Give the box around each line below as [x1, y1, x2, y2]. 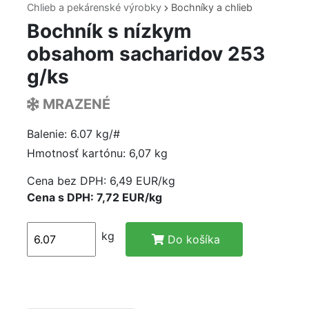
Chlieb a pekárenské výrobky [27, 1, 164, 14]
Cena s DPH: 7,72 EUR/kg [27, 190, 162, 205]
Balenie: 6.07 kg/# [27, 127, 120, 141]
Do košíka [167, 232, 220, 247]
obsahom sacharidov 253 [27, 42, 265, 66]
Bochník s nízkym [27, 19, 192, 43]
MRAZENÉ [39, 96, 110, 113]
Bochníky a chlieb [171, 1, 252, 14]
